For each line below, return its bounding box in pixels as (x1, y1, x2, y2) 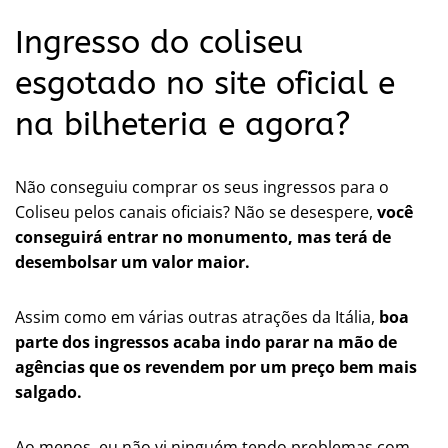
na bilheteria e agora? (15, 106, 351, 144)
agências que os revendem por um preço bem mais (15, 356, 417, 379)
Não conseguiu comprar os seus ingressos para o (15, 176, 389, 199)
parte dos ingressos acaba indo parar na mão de (15, 331, 397, 354)
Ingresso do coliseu (15, 24, 303, 62)
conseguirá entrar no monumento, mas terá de (15, 226, 391, 249)
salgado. (15, 381, 82, 404)
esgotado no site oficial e (15, 65, 395, 103)
